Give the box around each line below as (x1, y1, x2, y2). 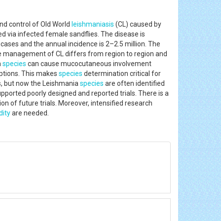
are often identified (104, 79, 165, 87)
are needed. (10, 109, 49, 117)
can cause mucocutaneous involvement (26, 59, 151, 68)
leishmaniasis (72, 20, 114, 28)
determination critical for (82, 69, 161, 77)
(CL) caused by (114, 20, 161, 28)
